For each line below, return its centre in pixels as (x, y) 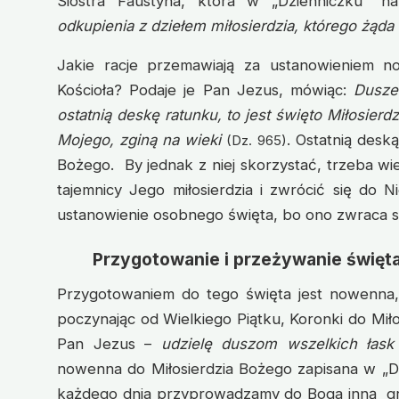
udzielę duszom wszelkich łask (277, 343)
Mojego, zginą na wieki (139, 139)
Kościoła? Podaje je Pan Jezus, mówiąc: (206, 90)
